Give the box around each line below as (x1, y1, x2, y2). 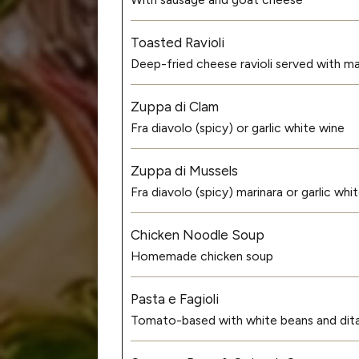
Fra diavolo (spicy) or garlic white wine (131, 119, 345, 135)
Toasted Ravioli (131, 34, 224, 50)
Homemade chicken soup (131, 248, 273, 264)
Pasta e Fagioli (131, 290, 219, 307)
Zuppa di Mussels (131, 162, 238, 179)
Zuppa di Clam (131, 98, 219, 115)
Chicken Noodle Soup (131, 226, 264, 243)
